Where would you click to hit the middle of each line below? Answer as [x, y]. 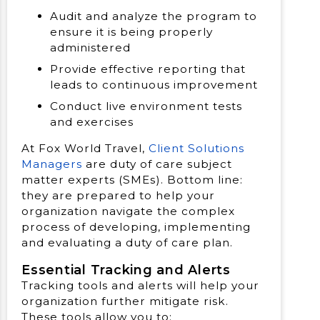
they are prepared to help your [118, 195]
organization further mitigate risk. [125, 301]
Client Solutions [196, 148]
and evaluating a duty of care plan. [127, 242]
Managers [52, 164]
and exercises [92, 121]
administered [90, 48]
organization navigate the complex [128, 211]
